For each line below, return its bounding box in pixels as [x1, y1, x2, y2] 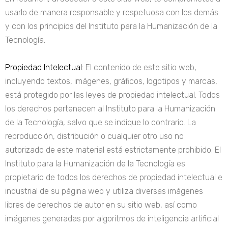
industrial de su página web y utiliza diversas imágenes [5, 186, 203, 196]
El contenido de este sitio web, [83, 63, 196, 72]
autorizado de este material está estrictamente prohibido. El [5, 145, 221, 155]
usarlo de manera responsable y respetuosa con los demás [5, 8, 218, 17]
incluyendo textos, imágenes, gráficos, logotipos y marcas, [5, 76, 217, 86]
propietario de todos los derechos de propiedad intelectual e [5, 173, 222, 182]
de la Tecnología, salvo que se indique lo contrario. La [5, 118, 196, 127]
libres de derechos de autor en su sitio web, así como [5, 200, 197, 210]
